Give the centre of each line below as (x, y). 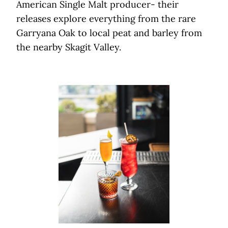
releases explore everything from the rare (106, 19)
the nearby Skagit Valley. (69, 47)
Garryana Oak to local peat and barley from (109, 33)
